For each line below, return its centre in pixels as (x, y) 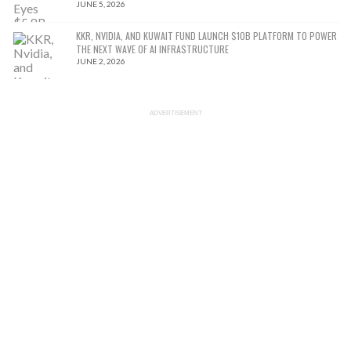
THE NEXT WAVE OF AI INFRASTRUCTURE (152, 49)
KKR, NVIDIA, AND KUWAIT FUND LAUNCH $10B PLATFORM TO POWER (206, 35)
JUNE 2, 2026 (101, 61)
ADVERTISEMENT (175, 113)
